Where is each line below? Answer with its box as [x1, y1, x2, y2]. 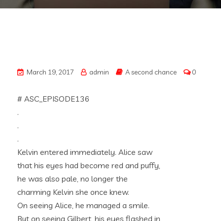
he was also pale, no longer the [17, 174, 128, 184]
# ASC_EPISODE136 [17, 94, 90, 104]
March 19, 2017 [25, 68, 74, 76]
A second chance [125, 68, 177, 76]
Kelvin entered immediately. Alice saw [17, 147, 152, 157]
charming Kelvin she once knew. [17, 187, 129, 197]
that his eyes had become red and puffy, [17, 160, 160, 170]
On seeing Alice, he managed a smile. [17, 200, 149, 210]
